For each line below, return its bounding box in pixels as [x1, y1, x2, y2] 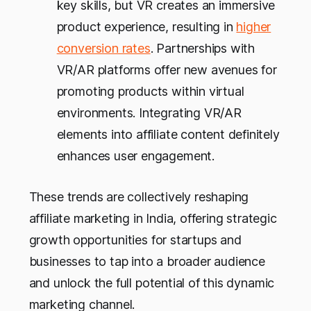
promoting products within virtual [56, 83, 244, 99]
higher [236, 19, 271, 34]
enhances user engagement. [56, 148, 215, 163]
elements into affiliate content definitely [56, 126, 280, 142]
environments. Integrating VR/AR [56, 105, 242, 120]
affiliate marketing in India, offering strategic [28, 210, 277, 226]
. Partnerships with [150, 40, 255, 56]
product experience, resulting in [56, 19, 237, 34]
